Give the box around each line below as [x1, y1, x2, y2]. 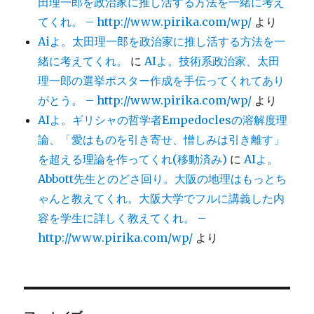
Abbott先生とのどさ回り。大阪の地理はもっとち [38, 171, 287, 186]
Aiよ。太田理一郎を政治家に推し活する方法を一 [38, 34, 286, 48]
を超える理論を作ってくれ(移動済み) [38, 151, 228, 166]
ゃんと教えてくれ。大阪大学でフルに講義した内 [38, 191, 285, 205]
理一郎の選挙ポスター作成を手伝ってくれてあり [38, 73, 285, 88]
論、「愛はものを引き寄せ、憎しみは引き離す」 [38, 132, 285, 146]
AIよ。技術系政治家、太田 [144, 53, 280, 68]
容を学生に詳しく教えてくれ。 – [38, 210, 207, 225]
